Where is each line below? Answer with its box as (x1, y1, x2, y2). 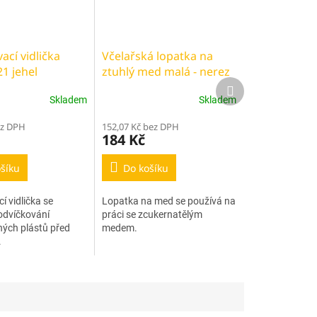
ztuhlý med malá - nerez (102, 63, 231, 79)
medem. (102, 221, 138, 234)
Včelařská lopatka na (102, 47, 214, 64)
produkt (233, 90, 268, 102)
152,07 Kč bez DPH (102, 120, 180, 133)
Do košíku (123, 161, 169, 175)
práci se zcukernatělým (102, 208, 203, 220)
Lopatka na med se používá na (102, 195, 236, 207)
